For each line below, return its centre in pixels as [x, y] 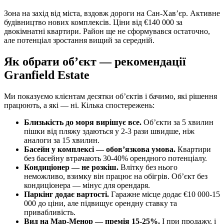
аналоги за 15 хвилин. [62, 140]
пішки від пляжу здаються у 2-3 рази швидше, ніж [109, 131]
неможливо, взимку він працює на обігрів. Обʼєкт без [116, 176]
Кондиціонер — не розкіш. [71, 167]
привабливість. [50, 212]
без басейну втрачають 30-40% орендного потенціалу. [115, 158]
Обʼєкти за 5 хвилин [177, 122]
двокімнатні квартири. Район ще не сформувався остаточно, [107, 31]
